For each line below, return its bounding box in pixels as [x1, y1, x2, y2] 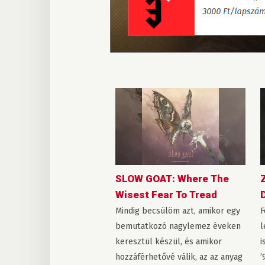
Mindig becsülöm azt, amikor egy [115, 205, 240, 216]
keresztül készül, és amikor [115, 236, 222, 247]
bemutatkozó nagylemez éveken [115, 221, 241, 232]
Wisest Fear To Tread [115, 189, 217, 201]
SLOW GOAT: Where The [115, 173, 229, 185]
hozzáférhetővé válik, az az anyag [115, 251, 243, 263]
